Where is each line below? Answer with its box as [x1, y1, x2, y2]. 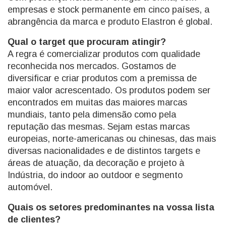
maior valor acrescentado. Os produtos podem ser [8, 85, 210, 95]
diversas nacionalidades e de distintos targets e [8, 145, 200, 156]
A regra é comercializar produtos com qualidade [8, 48, 200, 59]
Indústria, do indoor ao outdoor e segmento [8, 169, 183, 180]
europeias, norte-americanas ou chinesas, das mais [8, 133, 216, 144]
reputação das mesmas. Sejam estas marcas [8, 121, 190, 132]
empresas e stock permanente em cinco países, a [8, 4, 209, 15]
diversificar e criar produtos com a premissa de [8, 73, 197, 83]
